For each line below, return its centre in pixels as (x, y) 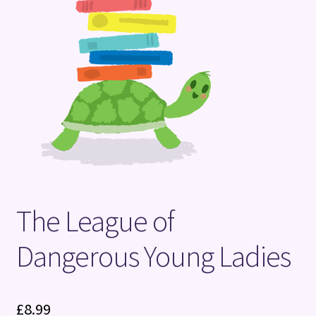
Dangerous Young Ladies (153, 256)
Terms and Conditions (69, 18)
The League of (95, 220)
